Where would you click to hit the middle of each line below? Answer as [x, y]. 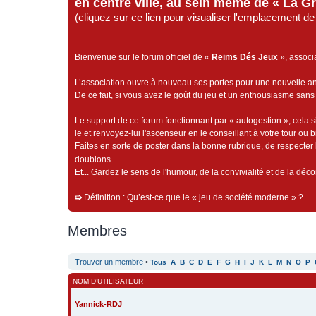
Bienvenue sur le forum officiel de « [143, 57]
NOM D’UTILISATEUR [108, 281]
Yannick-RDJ [98, 304]
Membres [97, 231]
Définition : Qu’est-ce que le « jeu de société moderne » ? [194, 197]
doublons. [94, 159]
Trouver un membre [109, 262]
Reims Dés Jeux [245, 57]
